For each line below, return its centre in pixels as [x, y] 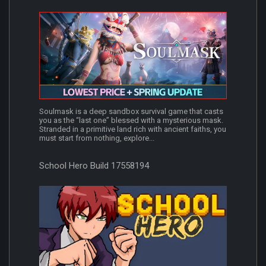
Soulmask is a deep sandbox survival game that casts [131, 112]
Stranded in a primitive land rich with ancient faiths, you [133, 129]
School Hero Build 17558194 [94, 166]
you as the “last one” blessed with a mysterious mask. [131, 121]
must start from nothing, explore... [97, 138]
